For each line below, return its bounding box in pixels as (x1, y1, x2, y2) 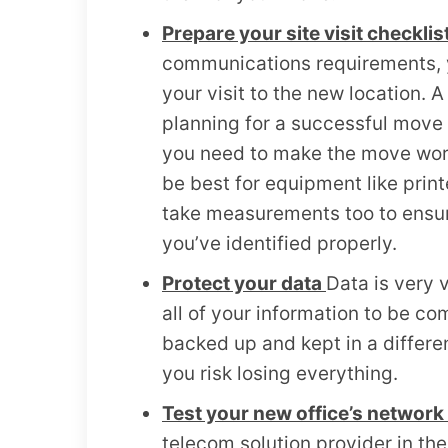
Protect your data (162, 272, 326, 296)
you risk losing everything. (162, 362, 398, 386)
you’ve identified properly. (162, 232, 397, 256)
